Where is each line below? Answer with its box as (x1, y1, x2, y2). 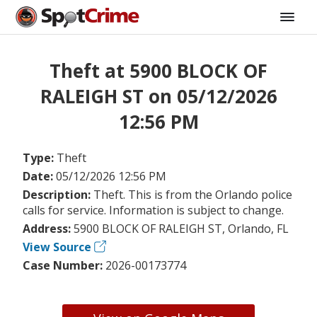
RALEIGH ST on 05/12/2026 (40, 83, 277, 110)
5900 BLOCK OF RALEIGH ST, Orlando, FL (74, 220, 289, 236)
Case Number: (23, 257, 105, 273)
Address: (23, 220, 74, 236)
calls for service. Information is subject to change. (23, 202, 284, 218)
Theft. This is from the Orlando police (93, 186, 292, 202)
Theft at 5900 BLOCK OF (50, 58, 267, 84)
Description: (23, 186, 93, 202)
